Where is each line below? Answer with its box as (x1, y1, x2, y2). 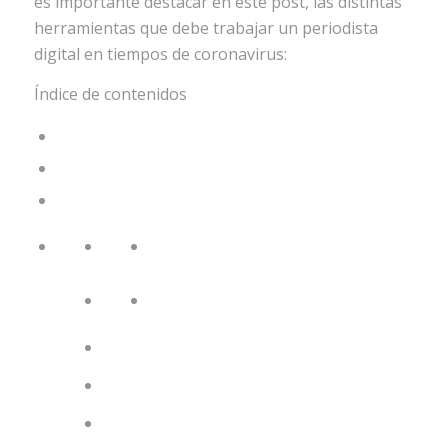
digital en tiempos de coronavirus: (33, 43, 287, 66)
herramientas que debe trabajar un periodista (33, 17, 378, 40)
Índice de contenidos (33, 82, 187, 105)
